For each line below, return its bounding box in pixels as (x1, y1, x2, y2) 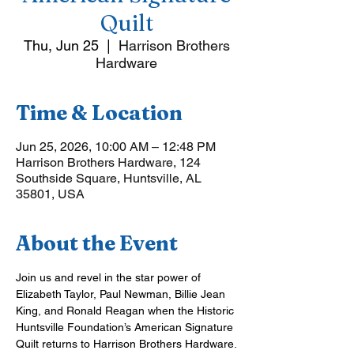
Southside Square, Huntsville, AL (16, 171, 201, 186)
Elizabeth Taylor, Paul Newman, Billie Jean (16, 288, 228, 300)
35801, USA (16, 186, 85, 201)
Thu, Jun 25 (23, 37, 99, 54)
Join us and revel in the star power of (16, 271, 204, 284)
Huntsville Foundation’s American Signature (16, 321, 236, 333)
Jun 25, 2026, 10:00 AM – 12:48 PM (16, 139, 216, 154)
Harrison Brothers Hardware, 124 (16, 155, 201, 170)
